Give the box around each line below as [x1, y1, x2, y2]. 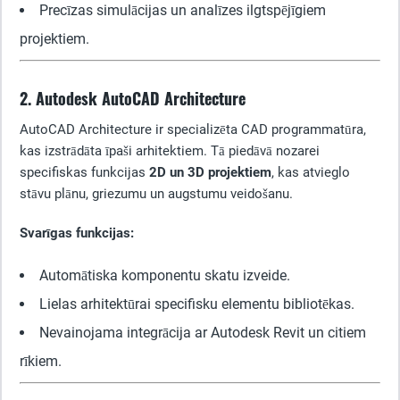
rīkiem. [20, 353, 62, 370]
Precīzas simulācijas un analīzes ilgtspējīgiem [39, 2, 326, 19]
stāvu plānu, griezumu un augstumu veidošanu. [20, 186, 293, 202]
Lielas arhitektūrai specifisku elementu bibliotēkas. [39, 296, 354, 312]
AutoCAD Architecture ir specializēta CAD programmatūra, [20, 121, 366, 137]
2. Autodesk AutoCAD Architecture [20, 87, 246, 110]
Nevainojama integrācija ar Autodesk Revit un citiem [39, 324, 366, 341]
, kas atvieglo [271, 164, 350, 180]
